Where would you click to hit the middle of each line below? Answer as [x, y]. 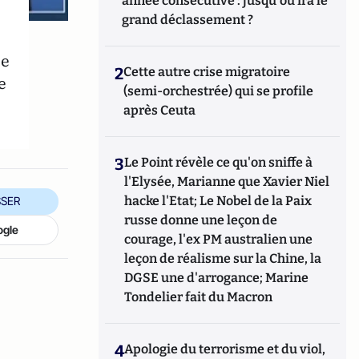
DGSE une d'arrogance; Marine [217, 278]
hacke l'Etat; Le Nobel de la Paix [218, 201]
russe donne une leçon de [201, 220]
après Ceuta [160, 110]
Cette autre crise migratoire [207, 72]
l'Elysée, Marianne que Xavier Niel [227, 182]
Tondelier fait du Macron [199, 297]
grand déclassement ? [188, 20]
